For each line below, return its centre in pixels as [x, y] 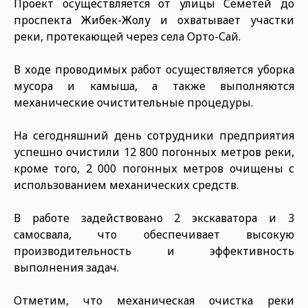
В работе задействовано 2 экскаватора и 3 [154, 218]
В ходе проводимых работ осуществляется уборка [154, 69]
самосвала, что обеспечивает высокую [154, 234]
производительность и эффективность [154, 251]
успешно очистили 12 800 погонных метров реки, [154, 152]
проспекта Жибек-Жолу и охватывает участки [154, 20]
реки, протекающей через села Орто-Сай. [127, 36]
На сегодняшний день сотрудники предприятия [154, 135]
